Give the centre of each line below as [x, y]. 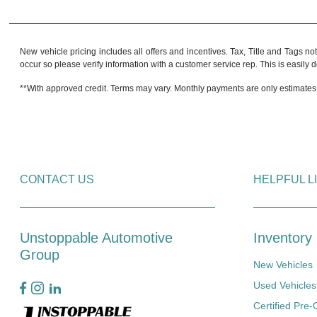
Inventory [282, 238]
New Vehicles [283, 265]
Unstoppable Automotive [97, 238]
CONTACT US [57, 179]
